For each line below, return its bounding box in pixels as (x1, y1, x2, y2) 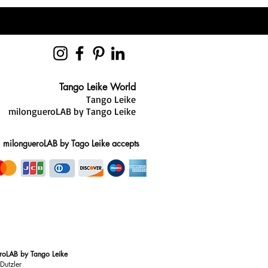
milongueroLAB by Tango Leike (8, 105, 136, 117)
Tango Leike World (59, 81, 136, 93)
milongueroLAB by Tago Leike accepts (3, 138, 139, 149)
